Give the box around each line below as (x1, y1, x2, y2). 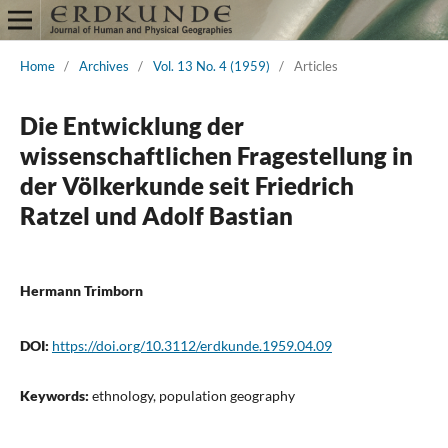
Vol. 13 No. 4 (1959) (152, 57, 270, 74)
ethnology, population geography (91, 386, 295, 404)
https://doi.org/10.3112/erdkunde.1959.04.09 (51, 336, 332, 354)
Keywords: (19, 386, 92, 404)
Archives (78, 57, 129, 74)
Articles (293, 57, 338, 74)
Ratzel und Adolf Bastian (19, 200, 293, 230)
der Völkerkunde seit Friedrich (19, 170, 354, 200)
